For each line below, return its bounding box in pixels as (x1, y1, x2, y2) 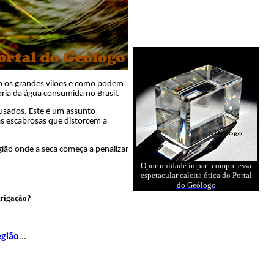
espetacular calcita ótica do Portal (140, 171, 252, 180)
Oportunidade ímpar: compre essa (141, 161, 251, 170)
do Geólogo (176, 180, 216, 190)
